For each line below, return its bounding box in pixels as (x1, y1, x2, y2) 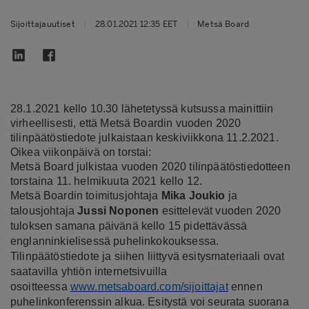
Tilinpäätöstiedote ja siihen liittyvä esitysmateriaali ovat (10, 250, 285, 262)
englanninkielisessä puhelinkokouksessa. (10, 235, 219, 247)
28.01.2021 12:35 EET (94, 19, 178, 29)
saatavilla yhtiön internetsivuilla (10, 265, 168, 277)
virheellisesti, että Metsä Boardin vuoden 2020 (10, 117, 241, 129)
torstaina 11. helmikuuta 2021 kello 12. (10, 175, 203, 187)
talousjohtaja (10, 204, 78, 217)
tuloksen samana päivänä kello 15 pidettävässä (10, 219, 248, 232)
